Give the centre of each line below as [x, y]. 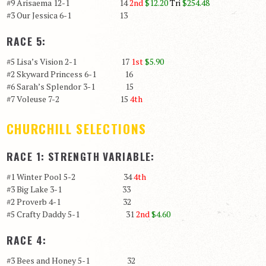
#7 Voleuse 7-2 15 [68, 99]
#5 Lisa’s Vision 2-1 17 [69, 61]
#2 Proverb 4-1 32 [69, 202]
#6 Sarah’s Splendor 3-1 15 [70, 86]
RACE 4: [26, 240]
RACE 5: [26, 41]
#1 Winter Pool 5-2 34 [70, 177]
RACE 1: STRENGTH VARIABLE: [80, 156]
